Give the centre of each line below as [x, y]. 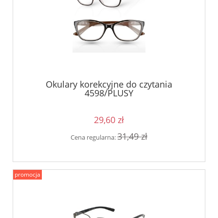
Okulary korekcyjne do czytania [109, 84]
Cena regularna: [94, 137]
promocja [27, 175]
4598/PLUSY [109, 93]
